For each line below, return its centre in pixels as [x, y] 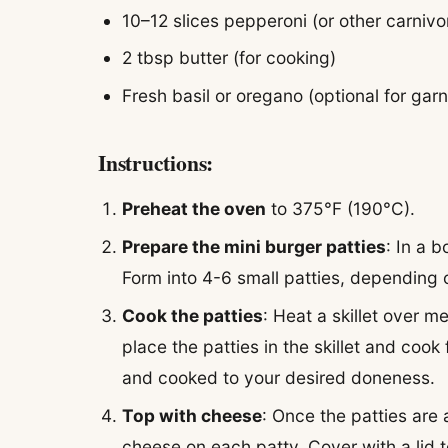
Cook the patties [193, 316]
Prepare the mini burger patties [254, 247]
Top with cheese [192, 416]
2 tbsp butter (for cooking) [229, 58]
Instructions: [156, 163]
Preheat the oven [194, 209]
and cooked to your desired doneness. [279, 378]
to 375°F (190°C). [341, 209]
